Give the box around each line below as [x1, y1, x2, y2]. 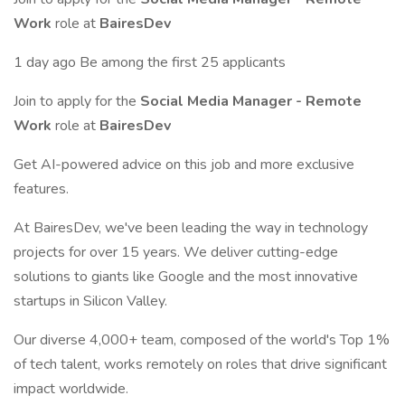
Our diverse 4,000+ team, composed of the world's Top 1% [14, 330, 390, 350]
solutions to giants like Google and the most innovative [14, 267, 358, 287]
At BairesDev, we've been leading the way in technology [14, 218, 368, 238]
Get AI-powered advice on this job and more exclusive [14, 155, 354, 174]
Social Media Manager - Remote [140, 91, 362, 111]
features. [14, 179, 69, 199]
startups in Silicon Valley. [14, 291, 167, 311]
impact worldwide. [14, 379, 128, 399]
